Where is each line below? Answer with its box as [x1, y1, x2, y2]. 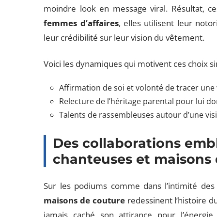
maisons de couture [44, 195, 125, 206]
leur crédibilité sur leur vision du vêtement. [44, 32, 205, 43]
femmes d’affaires [44, 17, 119, 29]
